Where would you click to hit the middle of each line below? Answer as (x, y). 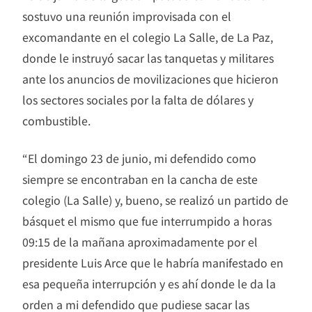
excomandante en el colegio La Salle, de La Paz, (148, 37)
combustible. (56, 121)
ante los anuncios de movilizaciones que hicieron (150, 79)
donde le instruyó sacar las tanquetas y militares (148, 58)
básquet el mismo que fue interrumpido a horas (147, 221)
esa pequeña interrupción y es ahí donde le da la (149, 284)
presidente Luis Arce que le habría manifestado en (153, 263)
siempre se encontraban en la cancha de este (140, 179)
